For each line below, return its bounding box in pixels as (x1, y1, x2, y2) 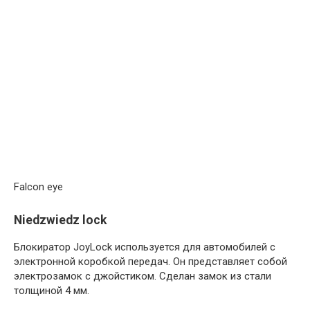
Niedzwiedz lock (14, 212, 107, 227)
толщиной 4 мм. (14, 284, 89, 298)
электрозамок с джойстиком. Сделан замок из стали (14, 270, 271, 283)
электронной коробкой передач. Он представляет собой (14, 255, 287, 268)
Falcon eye (14, 180, 63, 193)
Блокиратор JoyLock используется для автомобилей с (14, 241, 275, 254)
